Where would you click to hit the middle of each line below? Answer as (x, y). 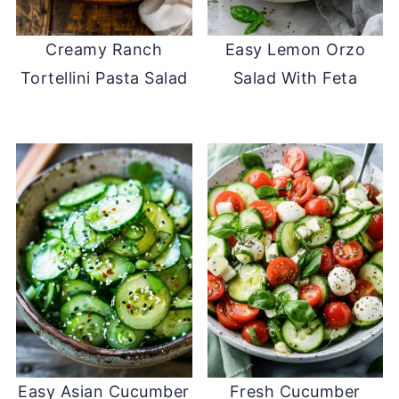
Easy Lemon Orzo (295, 49)
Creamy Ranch (104, 49)
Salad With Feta (295, 77)
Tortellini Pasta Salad (104, 77)
